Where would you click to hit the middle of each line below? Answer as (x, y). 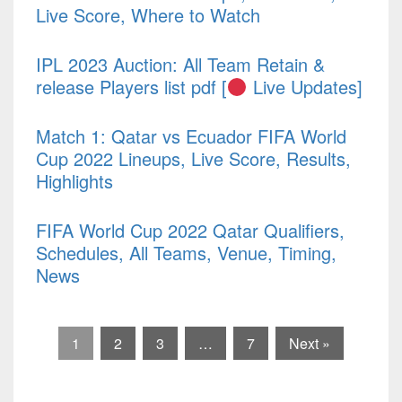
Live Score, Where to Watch (148, 15)
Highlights (74, 181)
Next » (310, 344)
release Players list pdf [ (131, 87)
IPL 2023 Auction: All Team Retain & (180, 65)
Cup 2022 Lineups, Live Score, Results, (193, 159)
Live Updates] (305, 87)
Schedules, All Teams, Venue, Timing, (186, 253)
